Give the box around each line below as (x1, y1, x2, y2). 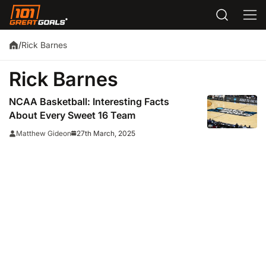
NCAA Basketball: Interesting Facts (9, 96, 169, 108)
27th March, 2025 (77, 128, 135, 138)
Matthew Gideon (16, 129, 71, 138)
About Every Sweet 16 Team (9, 109, 135, 122)
